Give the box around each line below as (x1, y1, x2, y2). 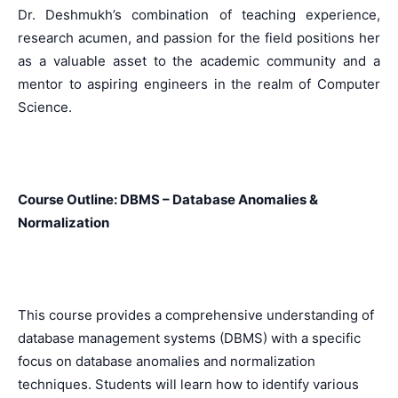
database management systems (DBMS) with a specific (18, 330, 361, 346)
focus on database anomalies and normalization (18, 353, 315, 370)
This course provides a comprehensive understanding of (18, 306, 374, 323)
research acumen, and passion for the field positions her (18, 29, 380, 46)
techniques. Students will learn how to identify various (18, 376, 359, 393)
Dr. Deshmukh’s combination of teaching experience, (18, 6, 380, 23)
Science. (18, 99, 72, 115)
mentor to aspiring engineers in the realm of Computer (18, 76, 380, 92)
